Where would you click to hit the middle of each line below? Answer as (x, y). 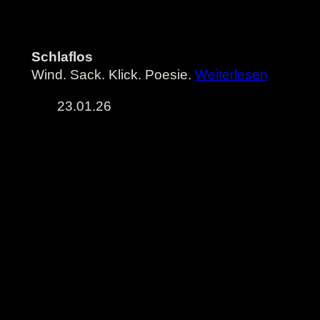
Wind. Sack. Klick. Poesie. (113, 75)
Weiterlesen (231, 75)
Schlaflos (62, 57)
